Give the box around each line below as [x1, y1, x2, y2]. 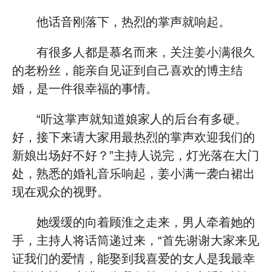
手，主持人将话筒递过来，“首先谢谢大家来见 [12, 234, 259, 247]
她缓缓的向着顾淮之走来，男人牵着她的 [36, 216, 255, 229]
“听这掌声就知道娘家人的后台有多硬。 [36, 112, 247, 126]
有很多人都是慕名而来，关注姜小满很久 [36, 46, 255, 59]
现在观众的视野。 [12, 185, 109, 199]
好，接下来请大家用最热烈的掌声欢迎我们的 [12, 131, 255, 144]
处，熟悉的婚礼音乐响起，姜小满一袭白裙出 [12, 167, 255, 180]
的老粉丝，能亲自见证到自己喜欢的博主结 [12, 64, 243, 77]
